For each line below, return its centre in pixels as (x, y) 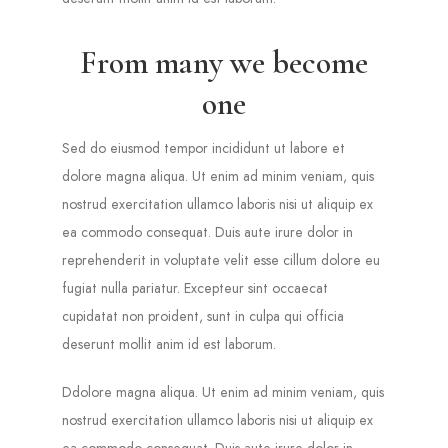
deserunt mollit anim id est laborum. (169, 343)
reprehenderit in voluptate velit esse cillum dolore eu (221, 259)
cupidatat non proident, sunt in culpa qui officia (203, 315)
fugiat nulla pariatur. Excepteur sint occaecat (195, 287)
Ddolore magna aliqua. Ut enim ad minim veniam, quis (223, 391)
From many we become (223, 62)
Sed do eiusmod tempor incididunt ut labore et (204, 147)
